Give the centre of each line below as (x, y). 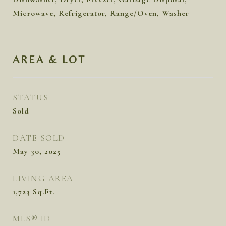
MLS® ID (32, 219)
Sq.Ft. (44, 192)
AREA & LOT (49, 60)
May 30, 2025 (37, 151)
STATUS (31, 98)
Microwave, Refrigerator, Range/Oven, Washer (101, 13)
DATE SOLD (39, 138)
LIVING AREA (43, 178)
